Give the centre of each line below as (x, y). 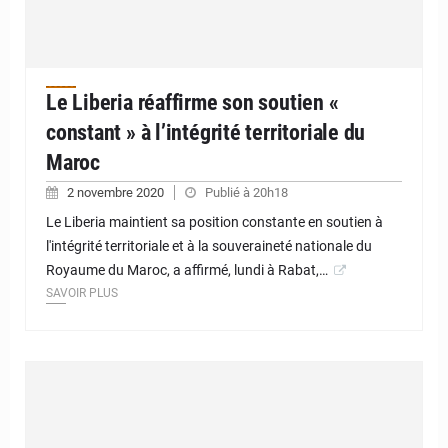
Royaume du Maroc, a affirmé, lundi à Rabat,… (187, 270)
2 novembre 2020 (117, 193)
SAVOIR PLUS (82, 293)
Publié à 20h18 (246, 193)
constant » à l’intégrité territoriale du (206, 133)
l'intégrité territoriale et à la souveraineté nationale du (209, 246)
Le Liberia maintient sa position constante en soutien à (214, 222)
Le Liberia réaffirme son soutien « (192, 103)
